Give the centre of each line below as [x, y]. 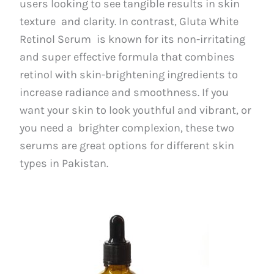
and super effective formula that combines [128, 57]
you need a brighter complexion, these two [127, 128]
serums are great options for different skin [127, 145]
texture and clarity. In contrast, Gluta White [129, 21]
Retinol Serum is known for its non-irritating [133, 39]
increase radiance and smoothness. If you [124, 92]
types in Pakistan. [64, 163]
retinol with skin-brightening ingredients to [129, 74]
